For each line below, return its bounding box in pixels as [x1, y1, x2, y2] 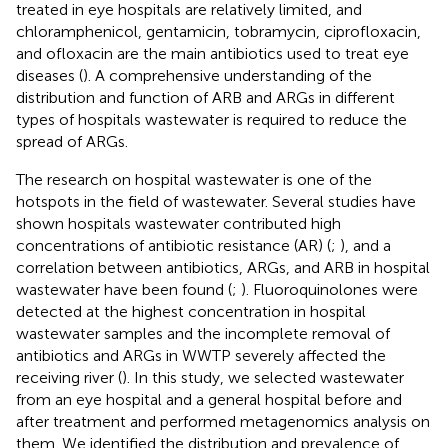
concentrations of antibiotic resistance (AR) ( [16, 235, 331, 255]
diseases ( [16, 65, 83, 85]
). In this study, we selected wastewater [122, 367, 404, 387]
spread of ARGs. [16, 131, 128, 151]
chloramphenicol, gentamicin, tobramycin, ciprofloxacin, [16, 21, 421, 41]
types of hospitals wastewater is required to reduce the [16, 109, 407, 129]
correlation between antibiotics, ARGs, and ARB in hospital [16, 257, 430, 277]
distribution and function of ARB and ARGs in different [16, 87, 395, 107]
